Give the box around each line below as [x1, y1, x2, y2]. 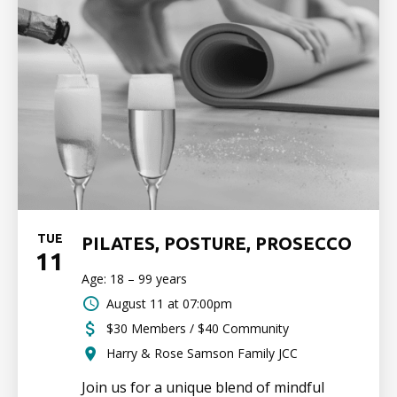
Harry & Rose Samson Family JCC [106, 345, 298, 362]
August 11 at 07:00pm [106, 295, 232, 312]
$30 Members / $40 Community [106, 320, 289, 337]
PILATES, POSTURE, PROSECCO [82, 233, 352, 253]
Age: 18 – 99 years [82, 270, 187, 287]
